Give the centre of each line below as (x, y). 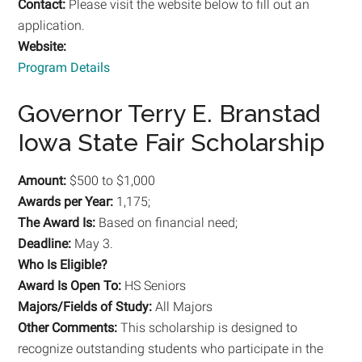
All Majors (183, 306)
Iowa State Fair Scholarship (172, 142)
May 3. (93, 243)
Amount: (42, 180)
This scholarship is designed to (208, 327)
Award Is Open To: (70, 285)
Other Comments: (68, 327)
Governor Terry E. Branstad (169, 113)
